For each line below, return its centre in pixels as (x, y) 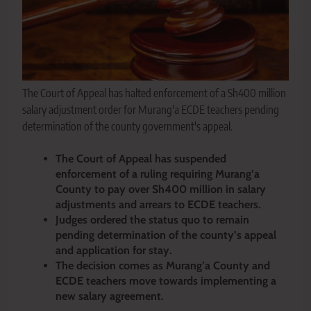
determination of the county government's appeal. (127, 127)
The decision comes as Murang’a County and (163, 266)
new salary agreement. (110, 296)
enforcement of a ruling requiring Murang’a (158, 174)
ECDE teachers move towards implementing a (166, 281)
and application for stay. (114, 251)
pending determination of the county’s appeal (166, 235)
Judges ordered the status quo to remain (152, 220)
